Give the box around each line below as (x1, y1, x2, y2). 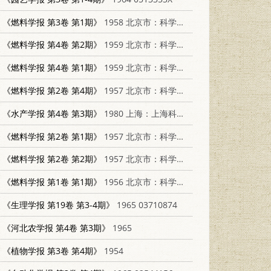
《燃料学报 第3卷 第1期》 (2, 16, 102, 28)
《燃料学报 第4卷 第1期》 (2, 62, 102, 74)
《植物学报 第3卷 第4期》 (2, 244, 102, 256)
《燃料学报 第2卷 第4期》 (2, 84, 102, 96)
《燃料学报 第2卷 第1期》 (2, 130, 102, 142)
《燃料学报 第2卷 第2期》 (2, 153, 102, 165)
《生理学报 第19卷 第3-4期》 (2, 198, 115, 211)
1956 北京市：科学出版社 (102, 176, 177, 188)
